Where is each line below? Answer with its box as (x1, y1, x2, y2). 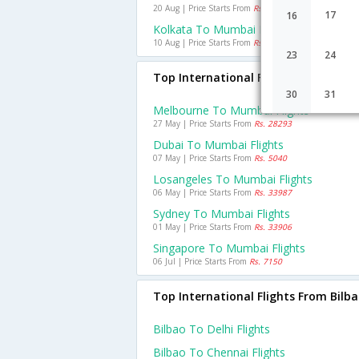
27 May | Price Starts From (153, 118, 254, 129)
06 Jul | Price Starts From (153, 256, 249, 267)
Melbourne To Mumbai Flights (153, 103, 309, 118)
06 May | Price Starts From (153, 187, 254, 198)
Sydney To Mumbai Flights (153, 206, 290, 221)
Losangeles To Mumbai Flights (153, 171, 313, 187)
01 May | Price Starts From (153, 221, 254, 232)
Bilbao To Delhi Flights (153, 321, 270, 337)
